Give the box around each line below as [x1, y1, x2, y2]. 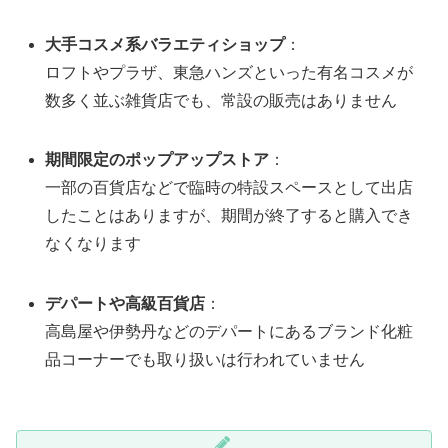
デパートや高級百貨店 [45, 294, 206, 312]
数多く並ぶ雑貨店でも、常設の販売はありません [45, 92, 398, 110]
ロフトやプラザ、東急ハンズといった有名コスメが [45, 64, 414, 82]
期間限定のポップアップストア [45, 151, 270, 169]
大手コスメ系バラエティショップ [45, 36, 286, 54]
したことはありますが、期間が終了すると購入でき [45, 207, 414, 225]
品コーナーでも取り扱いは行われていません [45, 350, 366, 368]
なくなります [45, 235, 142, 253]
